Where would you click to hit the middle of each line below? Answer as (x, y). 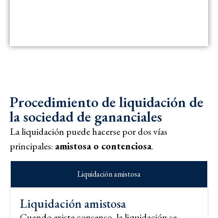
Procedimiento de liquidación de (107, 102)
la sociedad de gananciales (86, 116)
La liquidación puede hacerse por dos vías (89, 131)
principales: (32, 146)
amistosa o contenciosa (103, 146)
